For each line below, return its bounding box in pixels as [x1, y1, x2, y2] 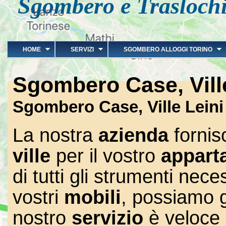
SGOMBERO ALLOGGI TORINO [124, 46, 212, 53]
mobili [64, 187, 121, 208]
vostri [13, 187, 64, 208]
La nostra [13, 125, 98, 146]
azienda [98, 125, 174, 146]
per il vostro [50, 145, 161, 166]
